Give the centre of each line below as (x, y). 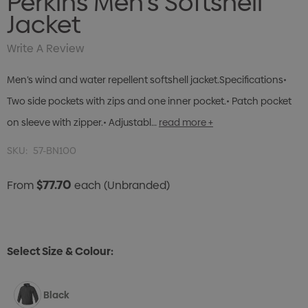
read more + (186, 123)
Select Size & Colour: (60, 252)
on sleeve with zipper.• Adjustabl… (82, 123)
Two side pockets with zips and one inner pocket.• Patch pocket (149, 101)
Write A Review (45, 49)
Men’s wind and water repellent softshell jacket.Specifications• (147, 80)
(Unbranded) (137, 186)
